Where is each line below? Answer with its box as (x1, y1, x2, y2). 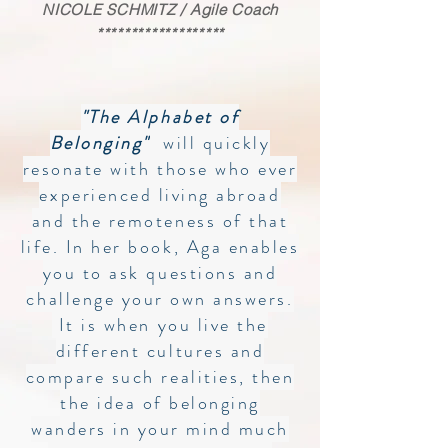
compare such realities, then (25, 364, 295, 390)
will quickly (163, 130, 271, 156)
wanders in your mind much (30, 416, 289, 442)
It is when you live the (58, 312, 268, 338)
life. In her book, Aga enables (20, 234, 300, 260)
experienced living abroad (39, 182, 281, 208)
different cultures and (55, 338, 265, 364)
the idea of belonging (60, 390, 260, 416)
